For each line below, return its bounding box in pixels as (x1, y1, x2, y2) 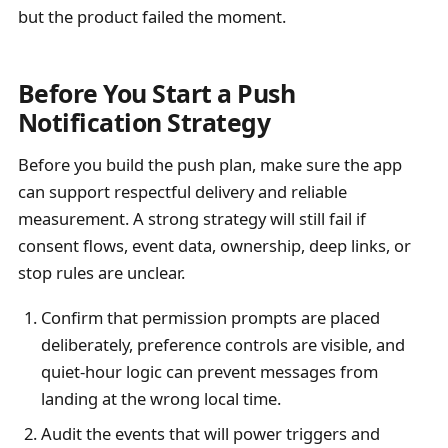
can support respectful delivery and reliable (17, 180, 347, 204)
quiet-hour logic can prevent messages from (40, 360, 378, 384)
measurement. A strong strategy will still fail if (17, 207, 366, 231)
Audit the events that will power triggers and (40, 421, 380, 445)
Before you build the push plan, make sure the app (17, 153, 402, 177)
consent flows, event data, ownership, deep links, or (17, 234, 411, 258)
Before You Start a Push (17, 76, 296, 111)
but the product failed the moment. (17, 4, 286, 28)
